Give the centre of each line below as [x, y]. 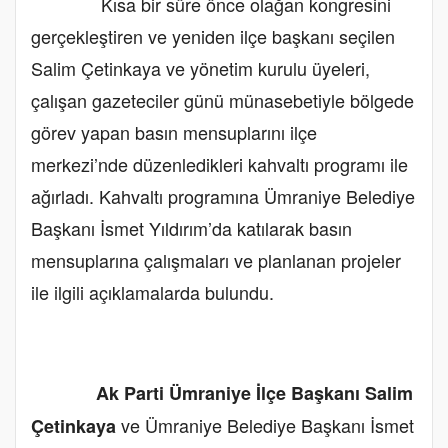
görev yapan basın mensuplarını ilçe [174, 131]
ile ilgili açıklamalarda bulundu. [152, 291]
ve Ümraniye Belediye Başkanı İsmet [265, 424]
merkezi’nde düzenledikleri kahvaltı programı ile [219, 163]
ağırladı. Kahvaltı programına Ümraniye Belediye [223, 195]
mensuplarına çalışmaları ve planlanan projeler [216, 259]
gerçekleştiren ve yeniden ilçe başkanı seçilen [213, 35]
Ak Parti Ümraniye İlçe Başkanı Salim [254, 392]
